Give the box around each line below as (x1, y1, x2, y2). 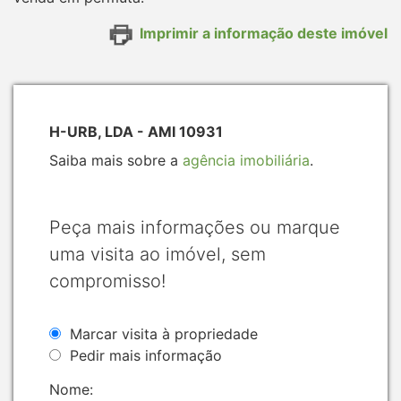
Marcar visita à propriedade (70, 324, 258, 343)
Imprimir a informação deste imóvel (140, 23, 388, 42)
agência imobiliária (183, 150, 310, 169)
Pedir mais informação (70, 346, 222, 364)
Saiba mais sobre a (49, 150, 183, 169)
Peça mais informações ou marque (49, 216, 340, 238)
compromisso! (49, 269, 166, 292)
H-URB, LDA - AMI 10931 (49, 122, 223, 141)
